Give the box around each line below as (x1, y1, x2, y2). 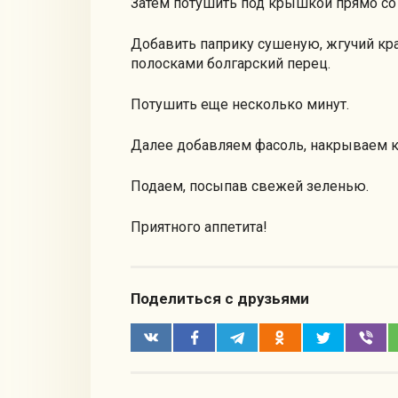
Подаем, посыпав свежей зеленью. (131, 178, 369, 195)
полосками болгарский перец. (131, 55, 330, 73)
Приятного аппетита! (131, 219, 267, 236)
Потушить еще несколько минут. (131, 96, 349, 114)
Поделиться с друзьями (131, 289, 309, 307)
